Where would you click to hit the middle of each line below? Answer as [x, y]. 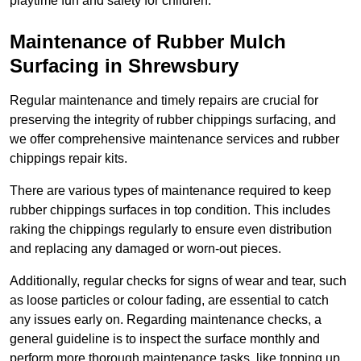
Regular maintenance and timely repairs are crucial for [164, 101]
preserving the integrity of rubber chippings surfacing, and [173, 120]
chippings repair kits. [68, 159]
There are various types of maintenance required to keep [170, 191]
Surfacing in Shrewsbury [124, 66]
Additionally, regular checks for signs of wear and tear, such [178, 281]
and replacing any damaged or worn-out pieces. [145, 249]
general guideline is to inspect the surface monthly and [165, 339]
